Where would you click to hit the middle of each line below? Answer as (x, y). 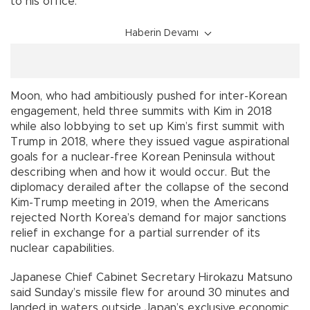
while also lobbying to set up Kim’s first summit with (147, 126)
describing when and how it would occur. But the (140, 172)
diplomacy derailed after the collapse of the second (149, 187)
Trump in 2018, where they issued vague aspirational (150, 142)
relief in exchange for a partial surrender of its (135, 233)
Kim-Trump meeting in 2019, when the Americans (140, 202)
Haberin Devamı (162, 33)
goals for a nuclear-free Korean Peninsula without (143, 157)
